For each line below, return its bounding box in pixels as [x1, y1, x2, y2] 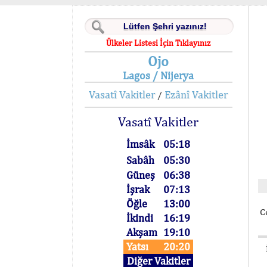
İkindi [126, 212, 154, 224]
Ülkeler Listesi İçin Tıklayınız [106, 38, 211, 48]
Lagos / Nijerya [123, 69, 194, 82]
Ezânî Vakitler [164, 88, 228, 101]
